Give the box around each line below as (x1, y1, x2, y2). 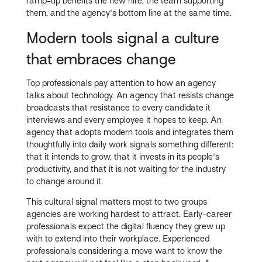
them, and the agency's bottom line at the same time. (26, 8, 232, 18)
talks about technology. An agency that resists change (26, 90, 235, 100)
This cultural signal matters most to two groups (26, 196, 208, 206)
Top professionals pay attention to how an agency (26, 78, 216, 88)
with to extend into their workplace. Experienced (26, 233, 210, 243)
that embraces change (26, 50, 176, 68)
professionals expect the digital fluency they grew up (26, 221, 226, 231)
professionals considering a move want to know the (26, 246, 223, 256)
